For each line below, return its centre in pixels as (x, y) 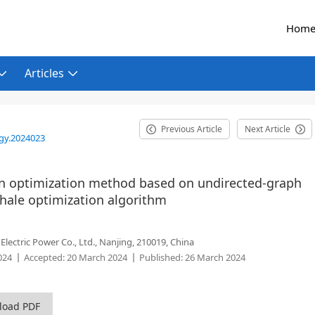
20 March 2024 (96, 257)
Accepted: (44, 257)
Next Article (268, 129)
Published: (161, 257)
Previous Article (192, 129)
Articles (44, 73)
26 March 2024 (214, 257)
